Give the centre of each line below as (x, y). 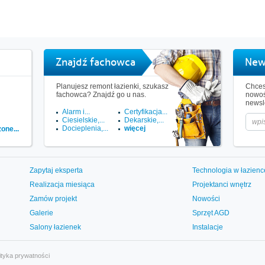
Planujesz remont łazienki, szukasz (112, 86)
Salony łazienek (55, 227)
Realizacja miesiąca (62, 185)
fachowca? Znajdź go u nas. (101, 95)
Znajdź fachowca (96, 62)
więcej (135, 128)
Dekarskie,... (144, 120)
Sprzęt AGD (211, 213)
